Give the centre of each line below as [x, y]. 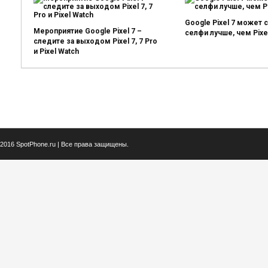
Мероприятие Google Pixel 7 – [88, 31]
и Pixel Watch [56, 52]
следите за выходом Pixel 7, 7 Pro [95, 42]
